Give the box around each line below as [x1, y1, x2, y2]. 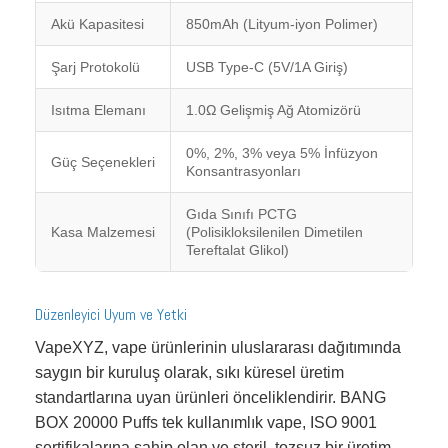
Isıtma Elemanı [51, 101, 146, 118]
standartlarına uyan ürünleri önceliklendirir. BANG [35, 388, 386, 406]
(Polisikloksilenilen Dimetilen [186, 223, 363, 240]
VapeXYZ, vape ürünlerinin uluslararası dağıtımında [35, 338, 401, 356]
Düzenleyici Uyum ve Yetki [35, 303, 187, 325]
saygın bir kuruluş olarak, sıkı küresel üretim [35, 363, 344, 381]
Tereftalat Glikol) [186, 241, 289, 258]
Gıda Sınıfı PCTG [186, 205, 297, 222]
